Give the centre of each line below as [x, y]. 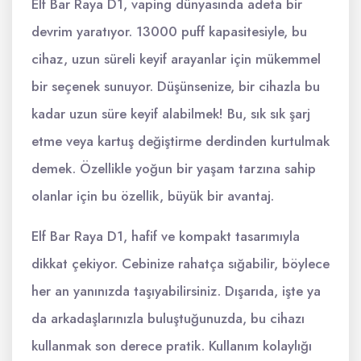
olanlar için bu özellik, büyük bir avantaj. [153, 196]
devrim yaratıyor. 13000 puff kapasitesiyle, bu [169, 31]
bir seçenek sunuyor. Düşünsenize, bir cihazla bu [176, 86]
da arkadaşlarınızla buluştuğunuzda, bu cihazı [168, 318]
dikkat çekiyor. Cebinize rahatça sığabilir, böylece [180, 263]
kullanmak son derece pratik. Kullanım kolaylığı [172, 346]
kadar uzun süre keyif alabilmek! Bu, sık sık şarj [171, 114]
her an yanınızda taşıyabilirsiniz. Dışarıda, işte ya [176, 291]
